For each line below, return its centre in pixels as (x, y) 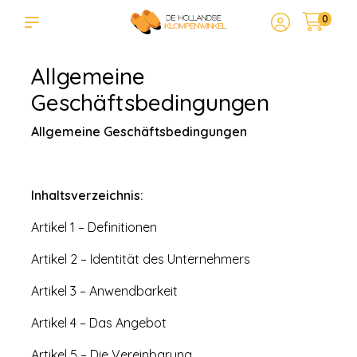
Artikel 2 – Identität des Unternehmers (141, 259)
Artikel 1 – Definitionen (94, 227)
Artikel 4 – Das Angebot (99, 323)
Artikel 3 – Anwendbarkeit (104, 291)
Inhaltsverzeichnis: (87, 195)
